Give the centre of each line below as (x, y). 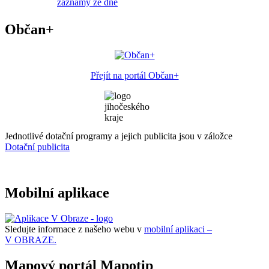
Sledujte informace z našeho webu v (74, 229)
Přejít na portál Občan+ (134, 75)
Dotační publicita (37, 147)
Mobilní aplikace (57, 192)
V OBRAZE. (31, 240)
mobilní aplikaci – (178, 229)
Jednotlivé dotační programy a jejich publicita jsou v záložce (119, 136)
